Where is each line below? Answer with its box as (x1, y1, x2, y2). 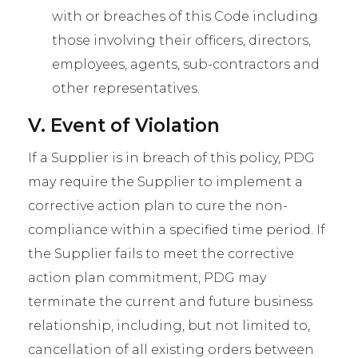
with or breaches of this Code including (52, 9, 318, 24)
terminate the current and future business (28, 294, 312, 309)
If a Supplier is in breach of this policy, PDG (28, 150, 315, 165)
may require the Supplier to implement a (28, 174, 303, 189)
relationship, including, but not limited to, (28, 318, 310, 333)
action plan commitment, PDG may (28, 270, 266, 285)
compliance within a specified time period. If (28, 222, 325, 237)
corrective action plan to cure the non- (28, 198, 288, 213)
